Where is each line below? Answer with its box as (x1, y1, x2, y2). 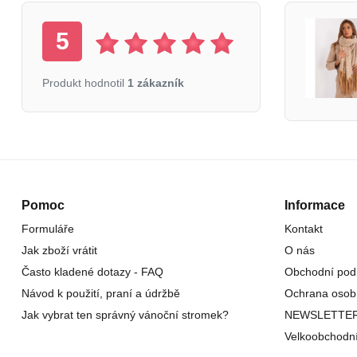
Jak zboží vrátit (22, 243, 97, 257)
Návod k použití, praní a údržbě (22, 286, 180, 300)
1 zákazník (127, 76, 184, 89)
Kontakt (284, 222, 323, 235)
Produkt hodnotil (42, 76, 127, 89)
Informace (284, 198, 345, 212)
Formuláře (22, 222, 74, 235)
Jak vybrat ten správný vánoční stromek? (22, 308, 229, 321)
